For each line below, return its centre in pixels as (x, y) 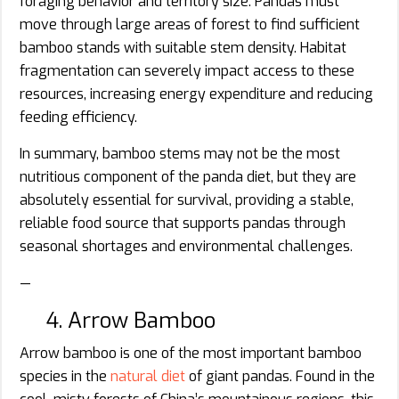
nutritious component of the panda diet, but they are (188, 176)
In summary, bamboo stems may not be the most (180, 153)
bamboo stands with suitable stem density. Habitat (183, 47)
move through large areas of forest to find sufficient (190, 24)
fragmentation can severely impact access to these (187, 70)
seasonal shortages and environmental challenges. (186, 246)
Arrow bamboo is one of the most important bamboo (191, 353)
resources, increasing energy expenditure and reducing (196, 94)
